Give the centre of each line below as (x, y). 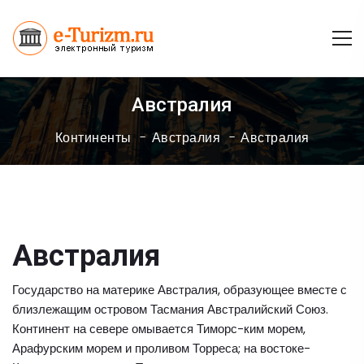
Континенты (93, 138)
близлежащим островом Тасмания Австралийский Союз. (170, 309)
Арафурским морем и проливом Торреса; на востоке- (161, 348)
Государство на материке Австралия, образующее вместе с (180, 290)
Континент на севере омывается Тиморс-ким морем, (159, 329)
